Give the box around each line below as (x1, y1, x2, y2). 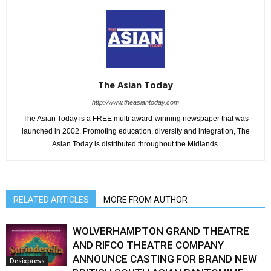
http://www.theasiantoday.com (92, 99, 179, 106)
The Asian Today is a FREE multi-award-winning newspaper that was (22, 114, 249, 123)
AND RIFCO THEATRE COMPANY (73, 239, 224, 252)
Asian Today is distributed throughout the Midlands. (51, 140, 220, 149)
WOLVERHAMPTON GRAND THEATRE (73, 225, 249, 238)
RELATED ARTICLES (13, 195, 89, 205)
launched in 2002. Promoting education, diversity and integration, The (21, 127, 250, 136)
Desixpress (10, 256, 45, 266)
